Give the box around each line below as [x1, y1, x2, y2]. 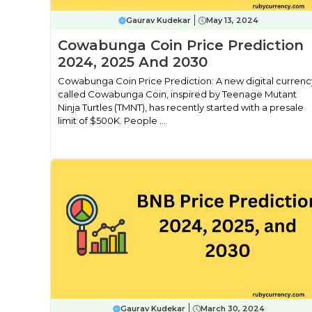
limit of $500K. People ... [58, 115, 166, 126]
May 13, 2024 [206, 15, 259, 25]
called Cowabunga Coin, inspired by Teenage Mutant [58, 88, 297, 100]
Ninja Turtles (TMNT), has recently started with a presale [58, 102, 304, 113]
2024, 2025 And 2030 [58, 54, 208, 70]
